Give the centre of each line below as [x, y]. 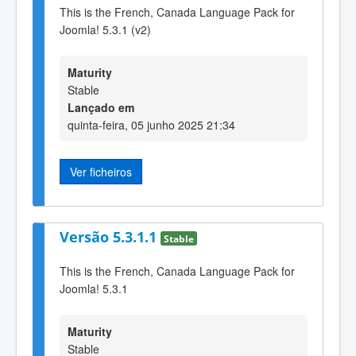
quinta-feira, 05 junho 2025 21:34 [151, 125]
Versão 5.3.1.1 [110, 237]
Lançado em [101, 108]
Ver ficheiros [101, 172]
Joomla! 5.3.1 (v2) [105, 29]
